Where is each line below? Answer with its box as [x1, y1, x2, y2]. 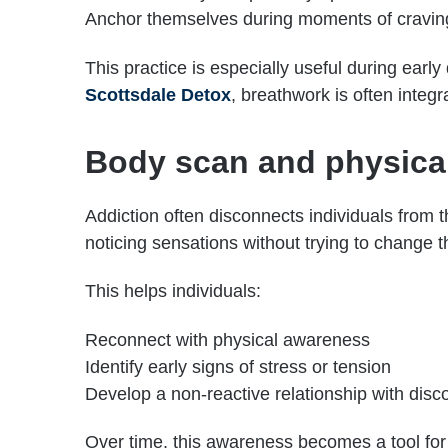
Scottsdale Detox [85, 84, 231, 105]
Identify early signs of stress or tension [85, 356, 391, 377]
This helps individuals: [85, 281, 261, 302]
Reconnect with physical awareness [85, 329, 370, 350]
